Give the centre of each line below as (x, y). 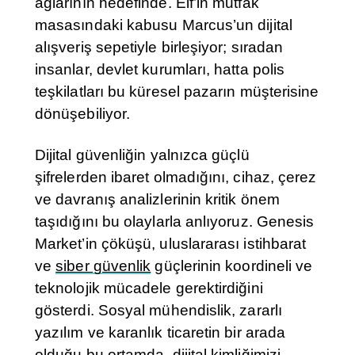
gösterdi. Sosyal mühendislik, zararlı (158, 311)
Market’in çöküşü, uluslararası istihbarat (171, 244)
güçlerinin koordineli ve (232, 266)
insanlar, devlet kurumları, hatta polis (160, 70)
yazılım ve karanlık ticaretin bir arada (160, 333)
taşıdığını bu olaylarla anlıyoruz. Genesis (175, 222)
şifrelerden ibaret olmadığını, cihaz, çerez (176, 177)
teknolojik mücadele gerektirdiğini (149, 288)
